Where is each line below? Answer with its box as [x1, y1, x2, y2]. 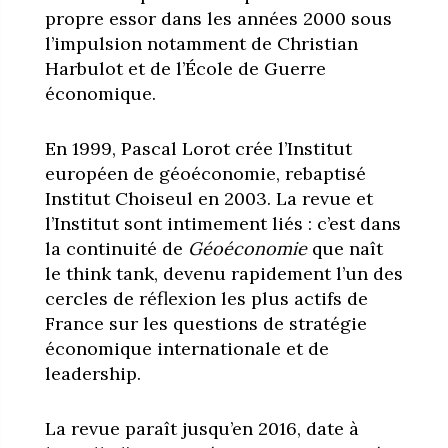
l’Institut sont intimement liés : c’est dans [44, 211, 401, 235]
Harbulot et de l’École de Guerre [44, 56, 326, 80]
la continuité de [44, 236, 188, 260]
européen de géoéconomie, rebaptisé [44, 161, 366, 185]
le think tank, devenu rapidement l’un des [44, 261, 403, 285]
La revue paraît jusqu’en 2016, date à [44, 416, 359, 440]
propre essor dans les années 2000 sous [44, 6, 392, 30]
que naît [306, 236, 383, 260]
